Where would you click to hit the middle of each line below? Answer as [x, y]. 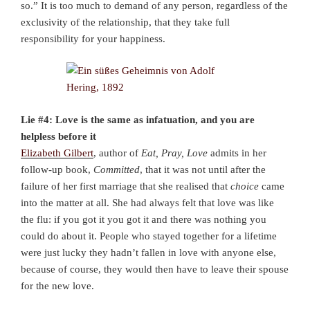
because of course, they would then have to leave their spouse [155, 269]
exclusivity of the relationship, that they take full [125, 22]
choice [245, 186]
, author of [117, 153]
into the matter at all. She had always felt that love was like [147, 202]
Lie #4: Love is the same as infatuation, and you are [138, 119]
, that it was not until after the [203, 169]
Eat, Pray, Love [174, 153]
